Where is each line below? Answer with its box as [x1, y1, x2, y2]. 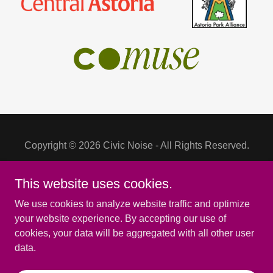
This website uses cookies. [15, 176, 172, 191]
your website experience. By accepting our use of [15, 213, 226, 224]
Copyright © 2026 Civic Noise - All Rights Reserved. [24, 140, 249, 151]
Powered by [110, 213, 163, 224]
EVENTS [114, 257, 159, 268]
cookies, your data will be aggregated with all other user [15, 228, 254, 238]
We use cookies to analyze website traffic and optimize [15, 199, 250, 209]
